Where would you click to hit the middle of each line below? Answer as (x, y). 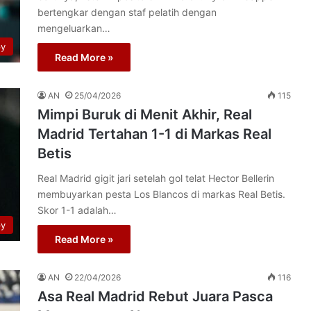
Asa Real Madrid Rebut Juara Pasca (155, 296)
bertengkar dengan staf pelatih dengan (127, 12)
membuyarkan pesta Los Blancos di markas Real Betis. (161, 194)
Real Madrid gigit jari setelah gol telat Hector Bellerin (156, 178)
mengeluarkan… (74, 28)
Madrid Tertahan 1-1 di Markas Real (154, 134)
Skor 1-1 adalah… (77, 210)
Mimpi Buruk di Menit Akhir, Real (145, 115)
